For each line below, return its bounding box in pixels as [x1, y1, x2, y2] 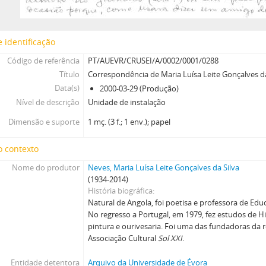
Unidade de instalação [88, 97, 166, 107]
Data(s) [54, 83, 80, 93]
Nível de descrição [15, 97, 80, 107]
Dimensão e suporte [8, 116, 80, 127]
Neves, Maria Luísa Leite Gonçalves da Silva [88, 162, 240, 173]
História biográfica [88, 185, 153, 196]
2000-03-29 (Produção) [100, 83, 179, 94]
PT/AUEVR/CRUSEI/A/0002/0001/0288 [88, 55, 219, 66]
